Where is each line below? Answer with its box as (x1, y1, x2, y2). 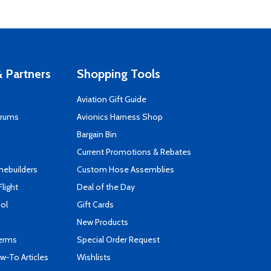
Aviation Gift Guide (77, 94, 146, 105)
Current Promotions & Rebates (77, 146, 191, 157)
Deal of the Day (77, 181, 135, 192)
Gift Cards (77, 199, 114, 210)
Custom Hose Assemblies (77, 164, 174, 175)
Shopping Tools (77, 67, 160, 81)
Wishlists (77, 252, 111, 263)
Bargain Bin (77, 129, 117, 140)
